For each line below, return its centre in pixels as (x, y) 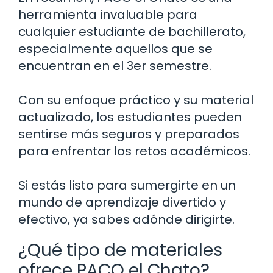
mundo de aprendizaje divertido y (122, 202)
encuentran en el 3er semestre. (115, 66)
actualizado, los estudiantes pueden (130, 117)
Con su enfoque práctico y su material (136, 100)
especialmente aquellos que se (115, 48)
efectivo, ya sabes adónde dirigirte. (126, 219)
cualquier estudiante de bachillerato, (132, 31)
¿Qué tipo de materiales (120, 250)
